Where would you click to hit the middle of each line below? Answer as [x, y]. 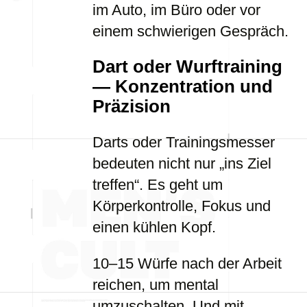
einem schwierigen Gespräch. [191, 31]
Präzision [132, 106]
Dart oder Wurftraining [187, 66]
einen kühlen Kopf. [154, 227]
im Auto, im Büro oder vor [176, 10]
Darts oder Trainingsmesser [184, 142]
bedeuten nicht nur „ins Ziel [182, 163]
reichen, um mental [156, 285]
